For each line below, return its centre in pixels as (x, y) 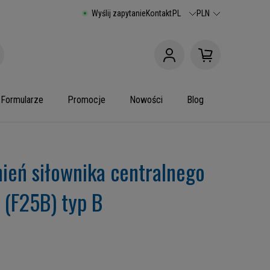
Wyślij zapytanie (119, 13)
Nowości (146, 100)
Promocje (86, 100)
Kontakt (159, 13)
